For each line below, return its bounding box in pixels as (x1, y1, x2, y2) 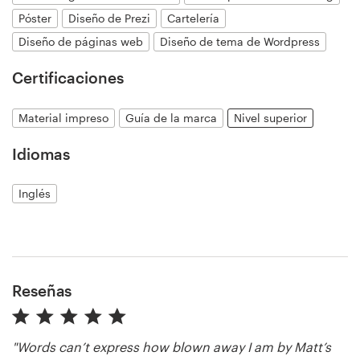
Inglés (18, 186, 51, 201)
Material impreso (18, 110, 108, 125)
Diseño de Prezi (68, 10, 150, 25)
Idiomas (12, 144, 70, 163)
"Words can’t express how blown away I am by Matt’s (12, 339, 331, 355)
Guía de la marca (125, 110, 217, 125)
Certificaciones (12, 67, 124, 87)
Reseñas (12, 281, 72, 301)
